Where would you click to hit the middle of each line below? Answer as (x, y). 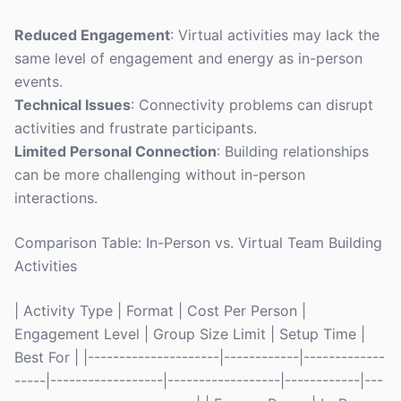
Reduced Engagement (92, 35)
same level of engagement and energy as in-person (188, 58)
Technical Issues (73, 105)
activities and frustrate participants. (136, 128)
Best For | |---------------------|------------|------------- (200, 357)
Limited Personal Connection (115, 151)
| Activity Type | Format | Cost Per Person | (160, 311)
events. (38, 81)
